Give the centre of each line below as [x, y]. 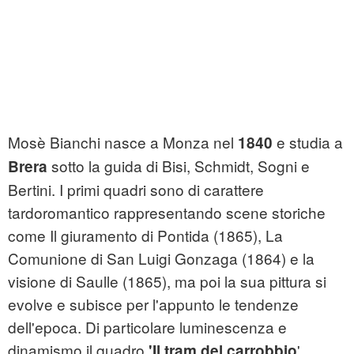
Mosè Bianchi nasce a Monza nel [123, 142]
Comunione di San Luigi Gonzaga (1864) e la [161, 258]
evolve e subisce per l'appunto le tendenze [153, 304]
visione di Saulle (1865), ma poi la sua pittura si [167, 281]
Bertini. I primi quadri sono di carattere [136, 190]
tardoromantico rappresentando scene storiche [167, 213]
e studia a [308, 142]
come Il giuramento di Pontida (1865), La [145, 235]
